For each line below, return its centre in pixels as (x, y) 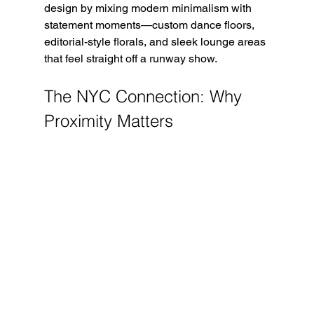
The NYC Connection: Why (145, 96)
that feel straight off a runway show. (130, 58)
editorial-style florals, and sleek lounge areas (156, 41)
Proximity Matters (108, 121)
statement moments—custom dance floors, (150, 25)
